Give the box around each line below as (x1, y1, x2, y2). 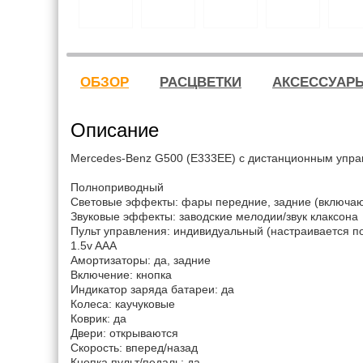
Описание (70, 119, 159, 141)
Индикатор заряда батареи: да (70, 283, 234, 296)
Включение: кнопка (70, 268, 172, 281)
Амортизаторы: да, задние (70, 254, 211, 267)
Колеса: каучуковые (70, 297, 175, 310)
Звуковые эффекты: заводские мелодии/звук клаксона (70, 210, 358, 223)
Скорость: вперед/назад (70, 341, 198, 354)
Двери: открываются (70, 327, 178, 340)
